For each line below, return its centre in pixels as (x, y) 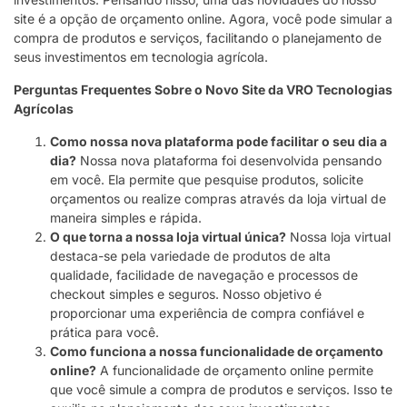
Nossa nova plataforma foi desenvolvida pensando (229, 161)
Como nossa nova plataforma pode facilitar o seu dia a (218, 142)
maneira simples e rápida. (126, 218)
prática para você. (104, 333)
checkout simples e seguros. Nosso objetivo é (186, 294)
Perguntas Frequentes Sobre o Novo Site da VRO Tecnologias (203, 90)
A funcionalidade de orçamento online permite (235, 371)
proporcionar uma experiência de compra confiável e (207, 313)
